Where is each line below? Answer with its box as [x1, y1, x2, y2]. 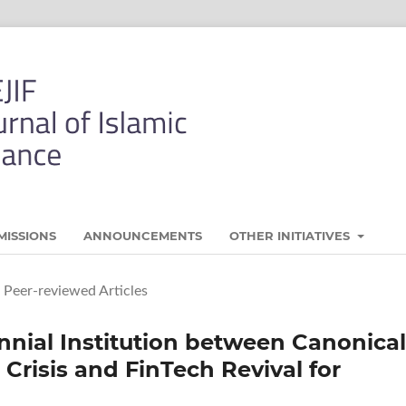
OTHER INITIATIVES [229, 227, 354, 243]
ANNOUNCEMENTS [83, 227, 203, 243]
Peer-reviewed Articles [3, 283, 148, 298]
